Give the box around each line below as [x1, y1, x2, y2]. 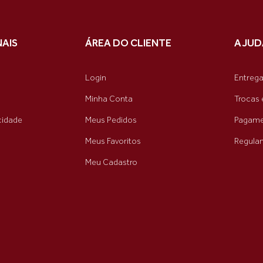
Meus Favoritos [85, 136, 141, 146]
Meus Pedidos [85, 114, 137, 125]
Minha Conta [85, 93, 133, 104]
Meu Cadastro [85, 157, 137, 167]
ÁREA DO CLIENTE [85, 36, 171, 49]
